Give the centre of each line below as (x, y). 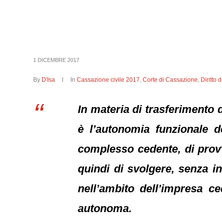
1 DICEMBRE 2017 (56, 60)
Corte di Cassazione (170, 80)
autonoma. (105, 208)
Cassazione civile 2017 (109, 80)
